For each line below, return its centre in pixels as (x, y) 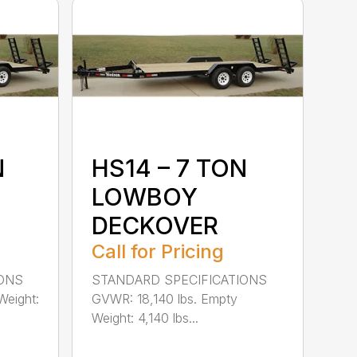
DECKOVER (155, 225)
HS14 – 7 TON (170, 168)
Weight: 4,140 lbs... (145, 318)
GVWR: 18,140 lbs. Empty (165, 298)
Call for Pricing (158, 251)
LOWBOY (145, 196)
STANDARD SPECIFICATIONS (180, 279)
